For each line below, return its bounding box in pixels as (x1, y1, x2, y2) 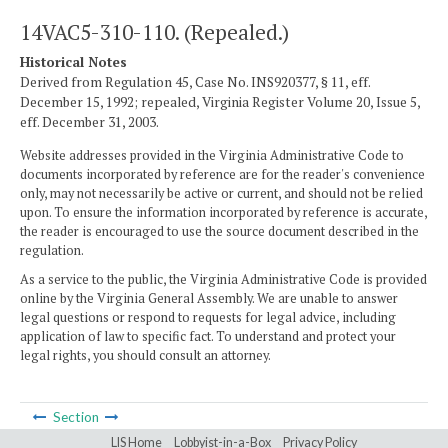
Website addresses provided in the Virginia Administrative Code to (20, 146, 404, 164)
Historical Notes (20, 53, 127, 72)
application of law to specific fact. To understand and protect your (20, 327, 396, 345)
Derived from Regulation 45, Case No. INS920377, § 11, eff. (20, 73, 370, 92)
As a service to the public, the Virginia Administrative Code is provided (20, 270, 427, 288)
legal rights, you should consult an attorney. (20, 346, 271, 364)
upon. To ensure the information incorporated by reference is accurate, (20, 203, 427, 221)
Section (49, 409, 102, 426)
